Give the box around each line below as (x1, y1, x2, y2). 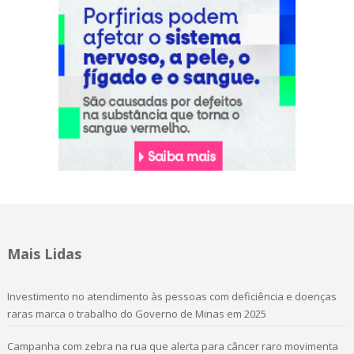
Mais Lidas (6, 244, 81, 263)
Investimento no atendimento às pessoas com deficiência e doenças (6, 289, 337, 303)
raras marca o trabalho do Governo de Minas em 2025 (6, 307, 266, 321)
